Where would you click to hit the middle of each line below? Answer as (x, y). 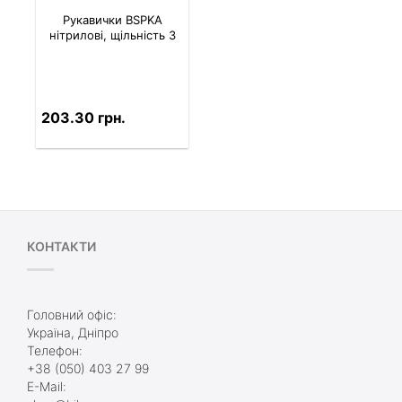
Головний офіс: (72, 315)
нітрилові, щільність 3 (112, 35)
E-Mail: (47, 387)
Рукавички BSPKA (112, 19)
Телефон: (55, 351)
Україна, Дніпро (73, 333)
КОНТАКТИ (61, 247)
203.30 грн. (83, 117)
